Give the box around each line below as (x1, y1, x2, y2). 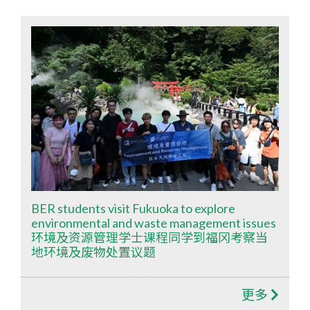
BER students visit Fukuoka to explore (31, 201, 235, 217)
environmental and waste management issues (31, 215, 276, 231)
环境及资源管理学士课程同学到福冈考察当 (31, 230, 268, 246)
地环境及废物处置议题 (31, 244, 156, 260)
